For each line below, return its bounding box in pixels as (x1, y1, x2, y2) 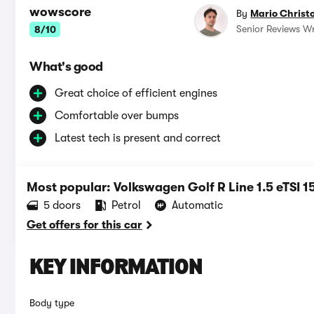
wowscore (29, 5, 91, 20)
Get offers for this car (27, 219, 142, 232)
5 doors (43, 199, 81, 212)
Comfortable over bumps (55, 109, 179, 123)
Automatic (172, 199, 223, 212)
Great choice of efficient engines (55, 87, 217, 100)
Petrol (111, 199, 141, 212)
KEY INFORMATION (29, 257, 203, 280)
